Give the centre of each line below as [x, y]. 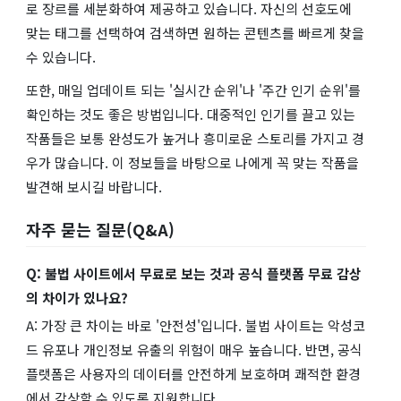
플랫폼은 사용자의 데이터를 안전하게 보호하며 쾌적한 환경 [193, 373]
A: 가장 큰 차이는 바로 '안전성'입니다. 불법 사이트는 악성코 [196, 325]
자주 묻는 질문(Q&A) [100, 229]
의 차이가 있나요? [77, 297]
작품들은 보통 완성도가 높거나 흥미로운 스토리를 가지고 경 [195, 138]
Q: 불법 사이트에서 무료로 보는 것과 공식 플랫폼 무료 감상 [194, 273]
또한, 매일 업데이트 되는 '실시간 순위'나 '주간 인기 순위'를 [193, 90]
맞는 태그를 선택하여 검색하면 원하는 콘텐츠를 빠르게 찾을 [195, 32]
